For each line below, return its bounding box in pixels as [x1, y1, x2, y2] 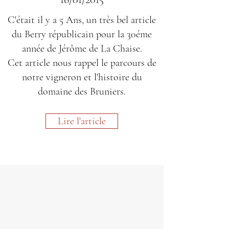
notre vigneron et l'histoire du [21, 71, 142, 83]
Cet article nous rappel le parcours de [7, 57, 156, 69]
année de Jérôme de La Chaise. [21, 42, 142, 55]
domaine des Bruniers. [38, 85, 126, 98]
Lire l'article [58, 115, 106, 127]
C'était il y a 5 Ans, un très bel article [8, 14, 156, 26]
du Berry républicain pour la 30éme [12, 28, 152, 40]
